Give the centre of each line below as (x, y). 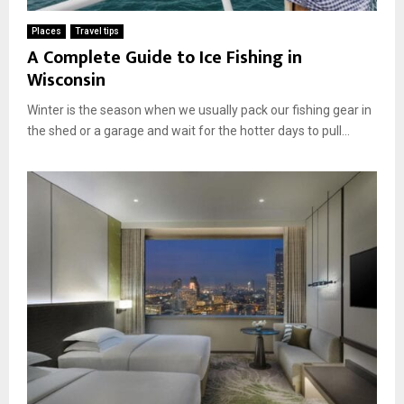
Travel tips (97, 32)
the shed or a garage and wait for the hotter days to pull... (188, 131)
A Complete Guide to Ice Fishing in (165, 58)
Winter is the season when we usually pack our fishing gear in (199, 110)
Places (46, 32)
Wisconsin (66, 81)
